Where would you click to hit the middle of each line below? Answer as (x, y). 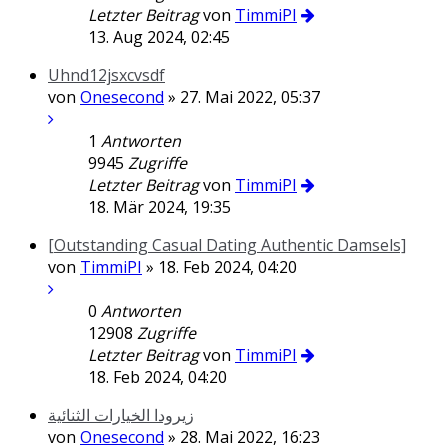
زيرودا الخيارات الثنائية (121, 415)
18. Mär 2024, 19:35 (159, 207)
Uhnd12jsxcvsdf (106, 75)
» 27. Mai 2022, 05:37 (242, 97)
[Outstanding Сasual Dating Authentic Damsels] (227, 245)
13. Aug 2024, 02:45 (159, 37)
